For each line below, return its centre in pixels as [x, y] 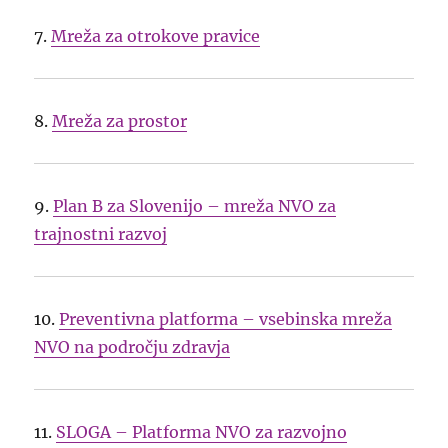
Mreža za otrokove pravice [156, 36]
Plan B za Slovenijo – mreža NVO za [195, 206]
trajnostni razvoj [101, 234]
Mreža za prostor [120, 121]
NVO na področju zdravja [132, 347]
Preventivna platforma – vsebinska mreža [226, 319]
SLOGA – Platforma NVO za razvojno [202, 432]
